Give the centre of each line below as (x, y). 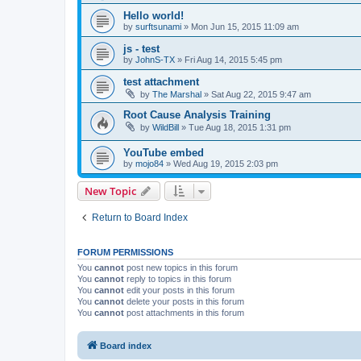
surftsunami (158, 27)
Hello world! (154, 16)
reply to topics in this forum (178, 278)
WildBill (166, 128)
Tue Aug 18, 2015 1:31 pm (240, 128)
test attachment (161, 82)
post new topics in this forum (181, 267)
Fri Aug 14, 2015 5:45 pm (233, 60)
